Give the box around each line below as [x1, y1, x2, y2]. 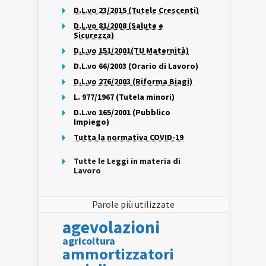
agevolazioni [62, 216, 160, 238]
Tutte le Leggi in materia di [74, 156, 180, 166]
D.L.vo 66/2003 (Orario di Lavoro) [74, 61, 198, 71]
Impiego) [74, 116, 109, 127]
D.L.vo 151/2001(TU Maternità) [74, 45, 189, 56]
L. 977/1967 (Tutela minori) [74, 91, 175, 102]
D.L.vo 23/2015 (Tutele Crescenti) [74, 5, 199, 15]
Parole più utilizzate [92, 198, 175, 210]
